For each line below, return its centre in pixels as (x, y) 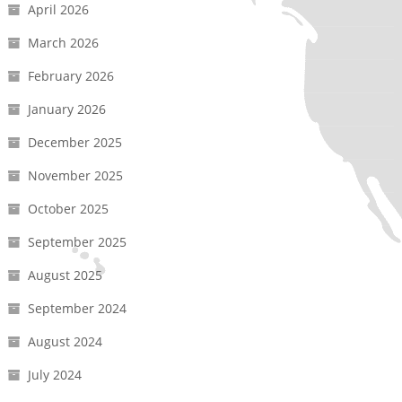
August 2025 (65, 275)
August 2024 (65, 342)
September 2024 (77, 309)
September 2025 (77, 242)
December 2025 (74, 143)
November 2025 (75, 176)
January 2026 (66, 109)
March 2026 (63, 43)
